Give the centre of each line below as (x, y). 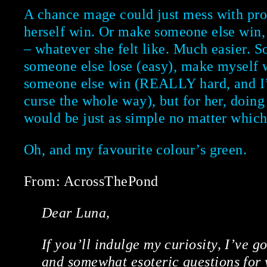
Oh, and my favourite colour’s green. (136, 150)
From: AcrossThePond (91, 181)
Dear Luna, (76, 213)
